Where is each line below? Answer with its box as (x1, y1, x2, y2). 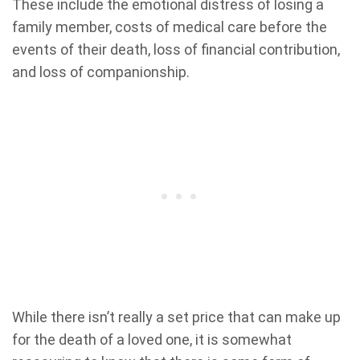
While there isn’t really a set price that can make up (12, 309, 341, 326)
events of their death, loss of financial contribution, (12, 41, 340, 59)
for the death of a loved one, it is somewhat (12, 331, 292, 349)
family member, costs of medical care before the (12, 18, 327, 36)
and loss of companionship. (12, 63, 190, 81)
